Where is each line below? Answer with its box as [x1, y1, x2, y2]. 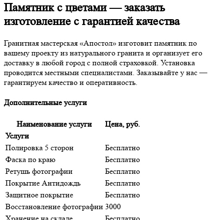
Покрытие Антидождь [5, 178, 81, 188]
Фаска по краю [5, 155, 55, 165]
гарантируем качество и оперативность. [4, 77, 137, 87]
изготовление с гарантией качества [4, 14, 180, 28]
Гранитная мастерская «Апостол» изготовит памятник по [4, 38, 197, 48]
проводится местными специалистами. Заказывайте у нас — [4, 67, 207, 77]
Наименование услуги [17, 119, 92, 129]
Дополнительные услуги [4, 97, 87, 107]
